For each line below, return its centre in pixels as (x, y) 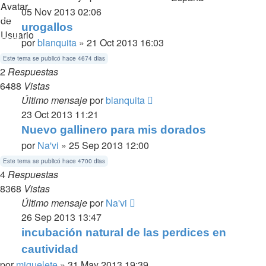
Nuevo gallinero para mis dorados (114, 129)
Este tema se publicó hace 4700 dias (54, 161)
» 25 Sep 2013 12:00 (104, 145)
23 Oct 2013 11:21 (60, 114)
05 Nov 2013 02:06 (61, 11)
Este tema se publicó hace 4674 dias (54, 58)
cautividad (50, 249)
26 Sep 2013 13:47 (61, 217)
